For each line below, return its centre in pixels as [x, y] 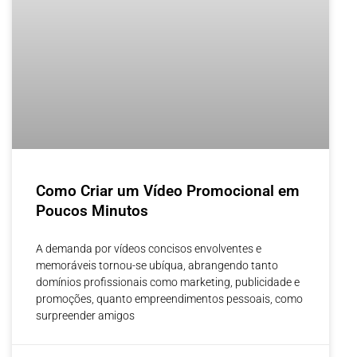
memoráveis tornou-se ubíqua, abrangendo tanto [157, 265]
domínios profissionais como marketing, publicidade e [168, 282]
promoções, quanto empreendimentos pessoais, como [169, 298]
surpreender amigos [85, 315]
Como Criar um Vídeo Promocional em [168, 190]
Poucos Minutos [92, 210]
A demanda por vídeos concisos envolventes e [149, 248]
